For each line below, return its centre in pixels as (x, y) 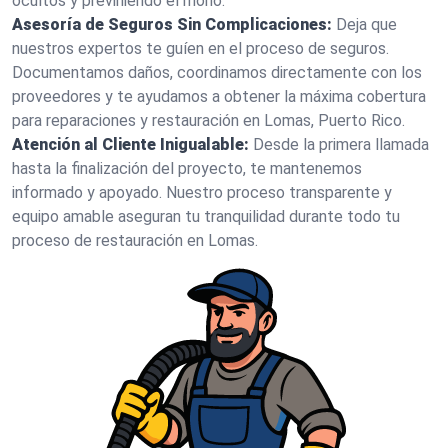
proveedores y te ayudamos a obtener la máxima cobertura (219, 96)
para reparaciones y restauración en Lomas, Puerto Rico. (208, 120)
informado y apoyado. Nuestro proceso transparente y (202, 192)
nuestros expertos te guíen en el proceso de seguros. (200, 48)
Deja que (366, 24)
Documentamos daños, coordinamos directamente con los (217, 72)
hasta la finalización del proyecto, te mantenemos (187, 168)
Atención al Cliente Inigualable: (130, 144)
